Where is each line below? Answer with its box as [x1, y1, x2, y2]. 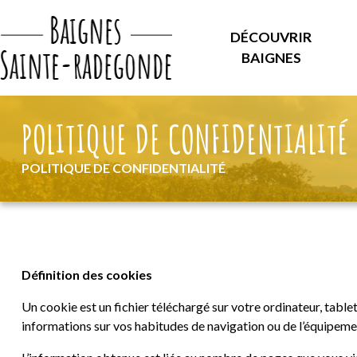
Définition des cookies [22, 267, 152, 282]
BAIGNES [241, 49, 301, 66]
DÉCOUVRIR [230, 29, 312, 45]
